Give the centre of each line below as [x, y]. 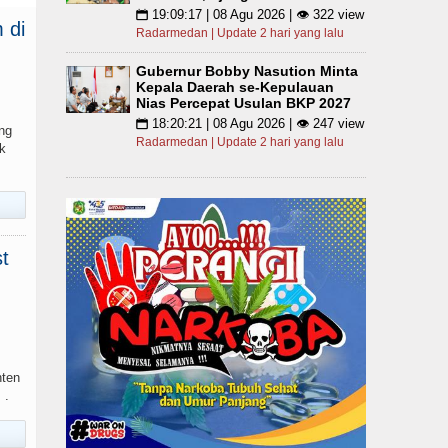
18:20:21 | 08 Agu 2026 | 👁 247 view [256, 123]
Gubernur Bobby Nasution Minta [247, 71]
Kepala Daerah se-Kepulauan [235, 87]
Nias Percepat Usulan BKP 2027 [243, 103]
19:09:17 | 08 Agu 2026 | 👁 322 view [256, 14]
